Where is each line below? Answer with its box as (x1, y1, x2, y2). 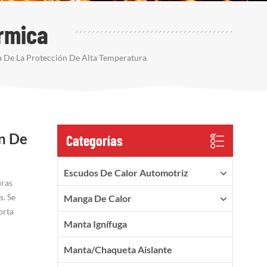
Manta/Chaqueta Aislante (63, 244, 172, 256)
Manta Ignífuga (63, 218, 127, 230)
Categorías (66, 132, 123, 150)
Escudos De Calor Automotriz (63, 167, 188, 179)
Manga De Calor (63, 193, 132, 204)
